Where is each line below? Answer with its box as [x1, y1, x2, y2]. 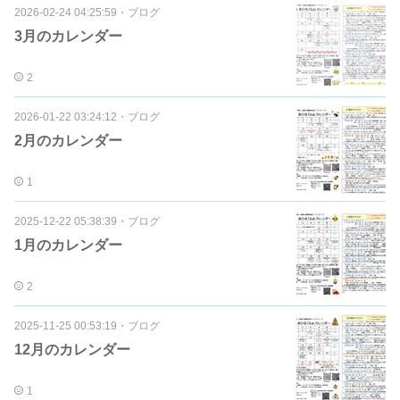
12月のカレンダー [14, 342, 130, 358]
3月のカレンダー [14, 29, 122, 45]
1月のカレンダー [14, 237, 122, 254]
